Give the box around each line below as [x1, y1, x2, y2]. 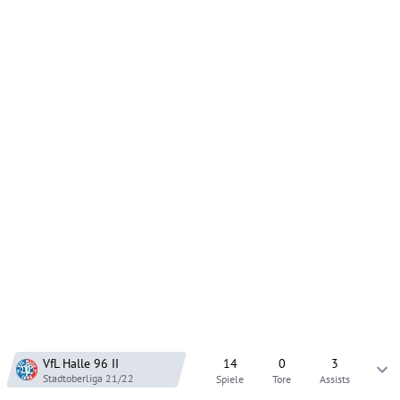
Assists [320, 371, 350, 386]
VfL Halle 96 [43, 354, 108, 371]
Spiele [216, 371, 244, 386]
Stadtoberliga [43, 371, 103, 385]
